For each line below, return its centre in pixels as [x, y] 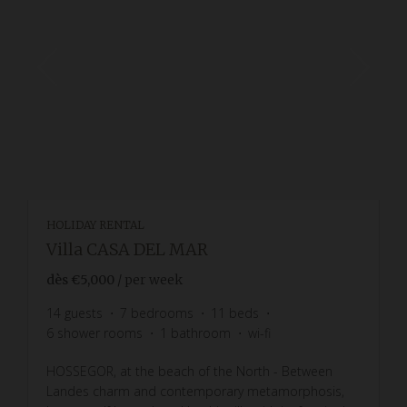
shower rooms [100, 333]
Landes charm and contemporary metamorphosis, [195, 391]
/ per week [150, 279]
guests [84, 313]
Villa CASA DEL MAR [127, 249]
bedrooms [162, 313]
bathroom [201, 333]
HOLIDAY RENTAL [95, 224]
